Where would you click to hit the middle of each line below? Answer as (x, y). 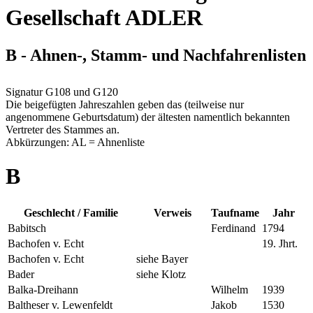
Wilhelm (230, 289)
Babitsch (27, 228)
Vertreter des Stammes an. (63, 129)
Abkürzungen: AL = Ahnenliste (75, 142)
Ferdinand (233, 228)
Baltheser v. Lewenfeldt (60, 305)
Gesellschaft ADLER (104, 18)
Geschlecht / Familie (71, 212)
